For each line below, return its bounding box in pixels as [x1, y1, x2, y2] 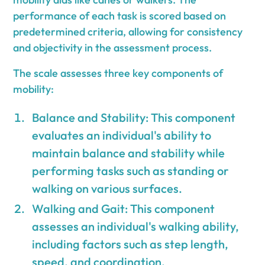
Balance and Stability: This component [32, 109, 236, 125]
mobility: [13, 82, 54, 96]
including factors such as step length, [32, 236, 229, 251]
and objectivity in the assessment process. [13, 40, 212, 54]
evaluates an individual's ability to [32, 127, 212, 143]
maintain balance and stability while [32, 145, 225, 160]
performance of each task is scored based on [13, 8, 227, 22]
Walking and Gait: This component [32, 201, 215, 216]
